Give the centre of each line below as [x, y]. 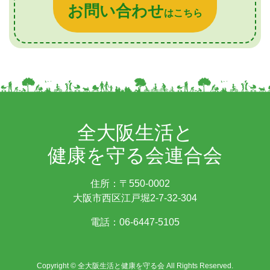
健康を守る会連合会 [135, 156]
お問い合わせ [116, 11]
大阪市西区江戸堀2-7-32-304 [135, 198]
